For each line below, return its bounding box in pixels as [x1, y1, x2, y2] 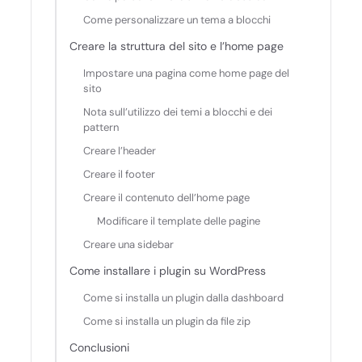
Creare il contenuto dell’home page [83, 191, 250, 204]
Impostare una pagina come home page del [83, 66, 289, 80]
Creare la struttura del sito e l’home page [69, 39, 284, 53]
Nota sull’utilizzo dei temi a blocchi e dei [83, 105, 272, 119]
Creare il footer [83, 167, 155, 181]
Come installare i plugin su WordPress [69, 263, 266, 278]
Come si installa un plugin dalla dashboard [83, 291, 284, 305]
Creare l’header [83, 144, 156, 158]
